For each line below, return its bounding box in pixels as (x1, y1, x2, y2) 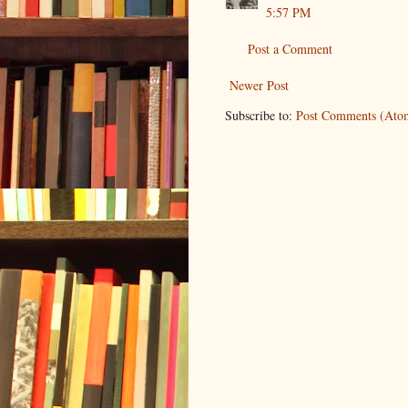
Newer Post (229, 76, 289, 95)
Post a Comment (248, 40, 332, 58)
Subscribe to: (225, 107, 296, 125)
